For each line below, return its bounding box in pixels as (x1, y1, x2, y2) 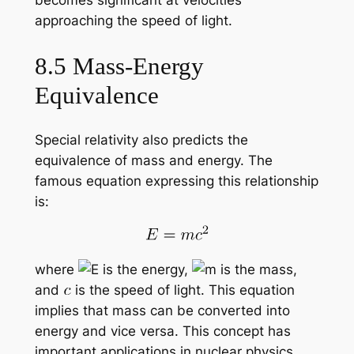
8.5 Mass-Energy (34, 51, 204, 80)
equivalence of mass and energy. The (34, 153, 273, 169)
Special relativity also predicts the (34, 132, 248, 149)
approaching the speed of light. (34, 12, 232, 28)
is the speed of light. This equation (70, 281, 295, 298)
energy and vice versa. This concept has (34, 322, 291, 339)
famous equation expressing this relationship (34, 173, 318, 190)
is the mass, (216, 261, 297, 277)
